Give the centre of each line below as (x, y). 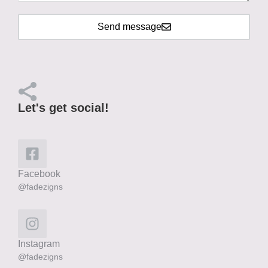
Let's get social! (63, 108)
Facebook (39, 174)
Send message (129, 27)
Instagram (39, 244)
